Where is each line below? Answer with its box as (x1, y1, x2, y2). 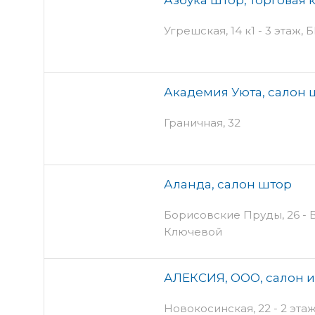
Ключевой (164, 224, 222, 238)
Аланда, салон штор (164, 176, 292, 191)
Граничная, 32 (164, 115, 240, 129)
